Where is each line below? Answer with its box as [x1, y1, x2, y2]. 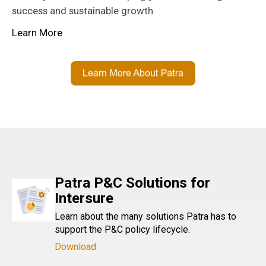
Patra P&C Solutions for [55, 175, 210, 192]
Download [55, 241, 96, 253]
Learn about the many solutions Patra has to [55, 211, 236, 223]
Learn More [12, 27, 62, 39]
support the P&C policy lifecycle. [55, 224, 190, 236]
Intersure [55, 190, 113, 207]
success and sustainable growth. [12, 4, 156, 17]
